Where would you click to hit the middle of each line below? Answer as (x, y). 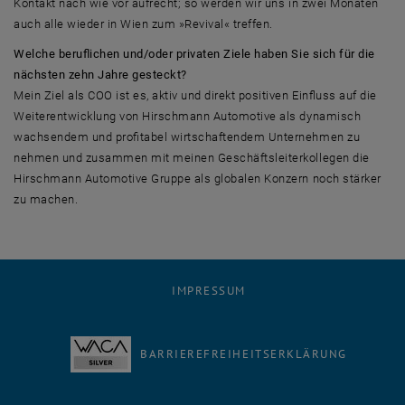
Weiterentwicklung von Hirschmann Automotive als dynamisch (188, 116)
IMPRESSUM (209, 290)
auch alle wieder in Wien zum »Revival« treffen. (143, 24)
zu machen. (46, 199)
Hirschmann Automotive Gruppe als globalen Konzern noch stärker (198, 178)
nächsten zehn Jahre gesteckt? (100, 74)
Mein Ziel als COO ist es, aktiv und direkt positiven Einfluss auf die (195, 95)
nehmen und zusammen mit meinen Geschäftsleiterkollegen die (192, 157)
